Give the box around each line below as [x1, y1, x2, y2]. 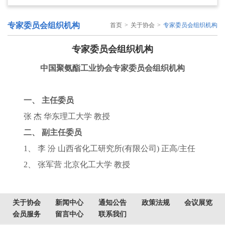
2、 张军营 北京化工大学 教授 [8, 160, 130, 169]
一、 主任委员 [8, 96, 74, 104]
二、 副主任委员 [8, 128, 82, 137]
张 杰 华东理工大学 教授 [8, 112, 110, 121]
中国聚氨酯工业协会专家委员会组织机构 [40, 64, 185, 72]
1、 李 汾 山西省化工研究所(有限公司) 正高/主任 [8, 144, 195, 153]
